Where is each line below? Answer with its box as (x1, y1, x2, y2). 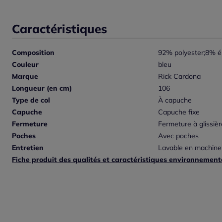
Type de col (12, 95, 50, 105)
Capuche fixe (158, 107, 200, 116)
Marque (12, 71, 38, 81)
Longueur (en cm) (12, 83, 72, 93)
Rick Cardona (158, 71, 201, 81)
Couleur (12, 59, 39, 69)
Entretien (12, 143, 44, 152)
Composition (12, 48, 55, 57)
